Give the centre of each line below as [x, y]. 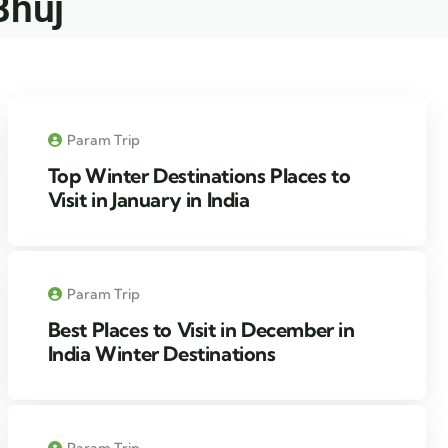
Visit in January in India [148, 199]
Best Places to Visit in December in [201, 329]
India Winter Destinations [161, 353]
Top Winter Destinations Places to [199, 175]
